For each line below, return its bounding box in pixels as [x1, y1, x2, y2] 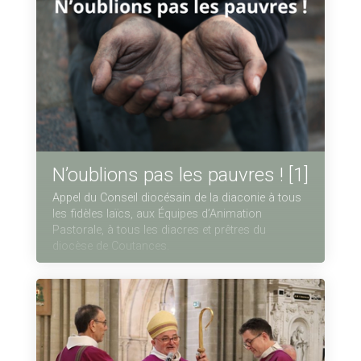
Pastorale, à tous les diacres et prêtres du [52, 223, 266, 238]
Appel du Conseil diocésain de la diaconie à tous [52, 191, 301, 205]
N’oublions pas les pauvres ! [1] [52, 164, 309, 187]
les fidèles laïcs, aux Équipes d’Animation [52, 207, 262, 222]
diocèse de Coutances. [52, 239, 169, 254]
